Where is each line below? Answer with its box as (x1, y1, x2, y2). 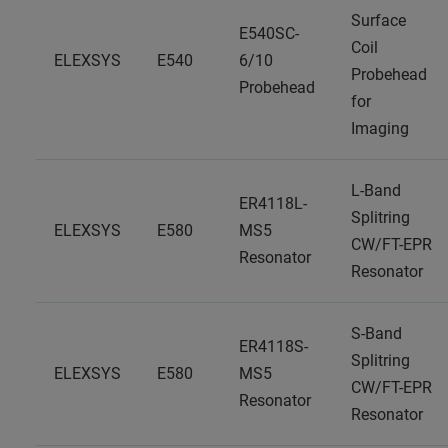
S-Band (351, 324, 402, 343)
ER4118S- (239, 337, 308, 356)
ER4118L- (239, 194, 307, 213)
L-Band (351, 181, 401, 200)
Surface (351, 11, 406, 30)
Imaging (351, 119, 409, 138)
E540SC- (239, 24, 299, 43)
